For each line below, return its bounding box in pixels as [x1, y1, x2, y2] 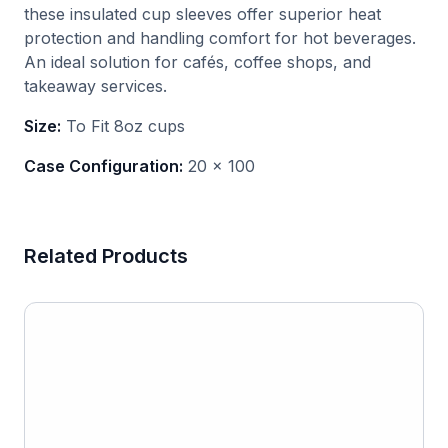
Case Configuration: [24, 156, 183, 177]
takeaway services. [24, 76, 167, 97]
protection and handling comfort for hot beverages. [24, 28, 416, 49]
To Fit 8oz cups [61, 116, 185, 137]
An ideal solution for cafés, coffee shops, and [24, 52, 371, 73]
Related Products [24, 244, 188, 269]
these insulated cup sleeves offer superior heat [24, 4, 381, 25]
